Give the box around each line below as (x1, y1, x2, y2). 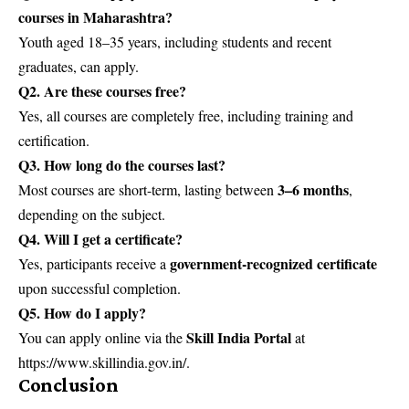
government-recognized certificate (170, 252, 377, 274)
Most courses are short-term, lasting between (18, 179, 278, 199)
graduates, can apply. (18, 56, 139, 76)
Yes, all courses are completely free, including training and (18, 105, 353, 125)
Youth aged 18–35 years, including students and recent (18, 31, 331, 51)
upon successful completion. (18, 278, 181, 298)
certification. (18, 130, 89, 150)
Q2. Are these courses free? (18, 79, 186, 101)
